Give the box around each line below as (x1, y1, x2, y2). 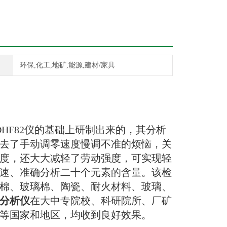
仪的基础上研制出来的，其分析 (24, 124, 166, 135)
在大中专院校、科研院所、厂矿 (30, 195, 172, 206)
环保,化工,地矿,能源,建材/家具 (19, 61, 115, 69)
